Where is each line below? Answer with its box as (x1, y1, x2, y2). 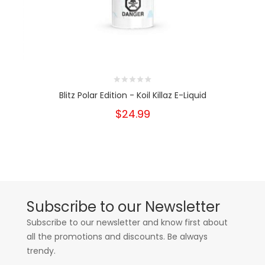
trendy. (27, 245, 56, 257)
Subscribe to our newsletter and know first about (27, 216, 228, 228)
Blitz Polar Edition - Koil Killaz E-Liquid (59, 89, 206, 101)
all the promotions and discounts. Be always (27, 231, 208, 243)
